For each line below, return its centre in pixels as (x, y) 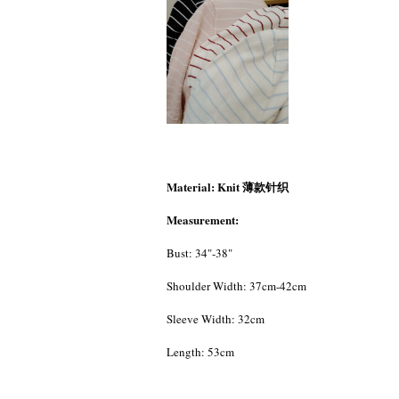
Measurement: (203, 220)
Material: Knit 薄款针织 (228, 187)
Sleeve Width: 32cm (216, 319)
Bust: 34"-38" (199, 253)
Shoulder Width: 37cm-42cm (236, 286)
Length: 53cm (200, 352)
